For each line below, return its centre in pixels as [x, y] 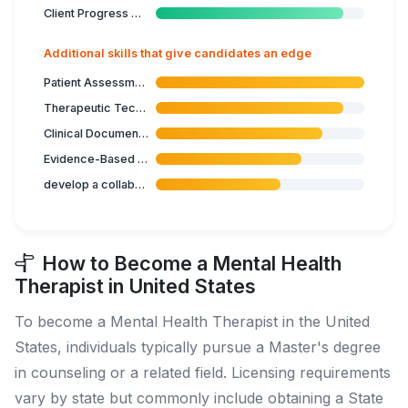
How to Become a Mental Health [192, 263]
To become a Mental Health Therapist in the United [192, 321]
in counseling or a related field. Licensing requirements [203, 372]
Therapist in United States [135, 286]
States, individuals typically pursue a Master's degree [198, 347]
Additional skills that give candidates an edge [178, 53]
